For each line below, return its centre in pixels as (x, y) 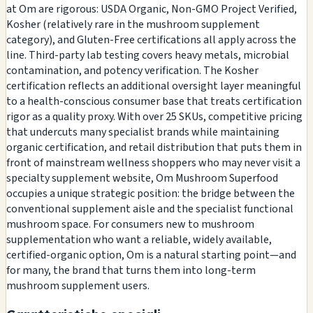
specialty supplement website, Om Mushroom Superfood (142, 178)
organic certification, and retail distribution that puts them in (154, 147)
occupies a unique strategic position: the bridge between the (151, 193)
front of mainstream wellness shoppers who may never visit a (153, 162)
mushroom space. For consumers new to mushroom (130, 224)
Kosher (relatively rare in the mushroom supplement (133, 24)
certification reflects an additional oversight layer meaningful (154, 86)
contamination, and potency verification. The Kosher (132, 70)
